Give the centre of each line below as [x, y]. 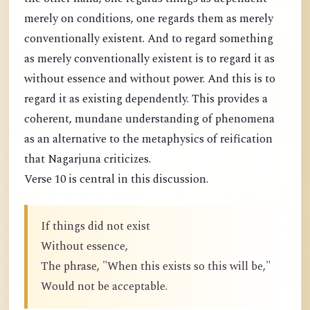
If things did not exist [95, 226]
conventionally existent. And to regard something [149, 39]
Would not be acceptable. [104, 286]
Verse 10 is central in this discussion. [116, 179]
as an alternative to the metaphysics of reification [148, 139]
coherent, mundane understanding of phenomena [149, 119]
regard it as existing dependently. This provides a [146, 99]
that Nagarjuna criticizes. [88, 159]
